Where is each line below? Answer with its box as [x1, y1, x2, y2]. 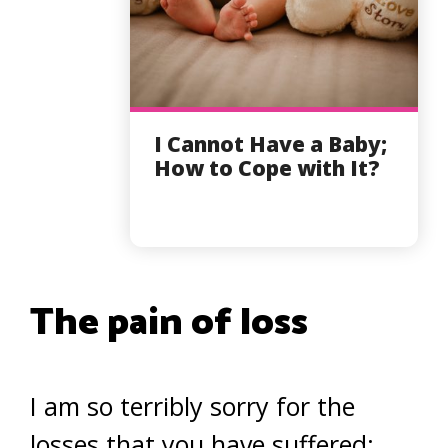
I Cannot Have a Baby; [154, 130, 387, 159]
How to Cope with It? [154, 154, 380, 183]
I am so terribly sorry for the [30, 389, 355, 424]
